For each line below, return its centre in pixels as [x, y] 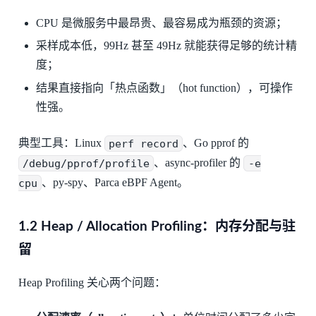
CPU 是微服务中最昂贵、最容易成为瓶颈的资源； [162, 23]
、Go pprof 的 [216, 143]
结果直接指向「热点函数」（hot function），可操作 [165, 88]
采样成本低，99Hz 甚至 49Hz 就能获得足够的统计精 [167, 46]
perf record [143, 144]
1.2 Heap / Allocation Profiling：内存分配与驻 [157, 227]
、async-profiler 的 [199, 163]
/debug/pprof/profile [86, 163]
